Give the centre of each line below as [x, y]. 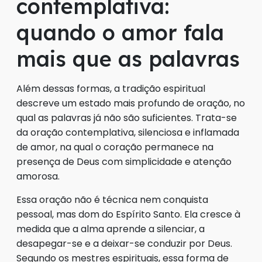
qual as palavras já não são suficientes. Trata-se [127, 118]
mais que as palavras [128, 59]
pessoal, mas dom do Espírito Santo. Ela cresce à [128, 215]
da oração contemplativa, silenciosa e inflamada [128, 133]
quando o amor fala [120, 33]
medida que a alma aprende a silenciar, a [111, 229]
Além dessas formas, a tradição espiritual [111, 89]
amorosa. [38, 177]
